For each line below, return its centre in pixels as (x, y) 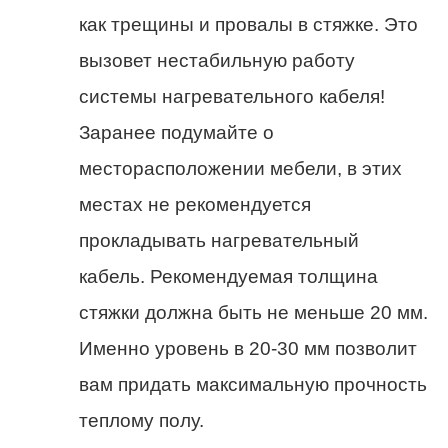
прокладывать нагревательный (219, 241)
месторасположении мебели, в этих (240, 169)
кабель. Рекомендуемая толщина (228, 277)
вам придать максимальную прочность (253, 385)
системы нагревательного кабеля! (232, 97)
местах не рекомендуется (195, 205)
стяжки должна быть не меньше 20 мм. (253, 313)
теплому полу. (141, 421)
